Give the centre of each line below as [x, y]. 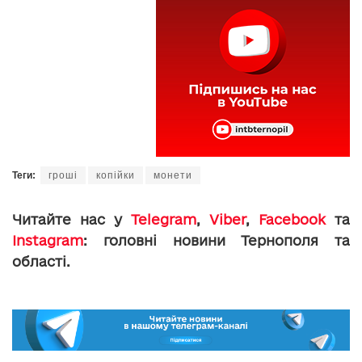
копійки [116, 175]
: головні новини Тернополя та [217, 240]
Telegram [164, 219]
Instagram [48, 240]
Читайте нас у [72, 219]
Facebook [292, 219]
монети [173, 175]
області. [41, 261]
